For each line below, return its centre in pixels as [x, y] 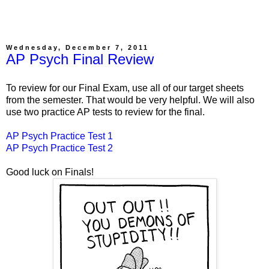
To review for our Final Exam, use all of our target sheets [125, 88]
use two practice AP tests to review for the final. [105, 112]
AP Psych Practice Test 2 [59, 148]
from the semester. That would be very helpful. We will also [130, 100]
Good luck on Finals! [50, 172]
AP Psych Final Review [80, 59]
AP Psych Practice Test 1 [59, 136]
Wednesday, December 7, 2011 [77, 47]
